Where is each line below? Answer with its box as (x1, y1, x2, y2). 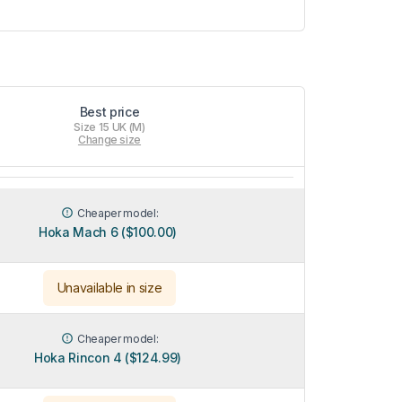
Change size (77, 132, 142, 146)
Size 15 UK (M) (74, 119, 145, 134)
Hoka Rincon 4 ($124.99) (34, 349, 181, 365)
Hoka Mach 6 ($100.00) (39, 223, 177, 240)
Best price (79, 103, 140, 119)
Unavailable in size (57, 279, 162, 295)
